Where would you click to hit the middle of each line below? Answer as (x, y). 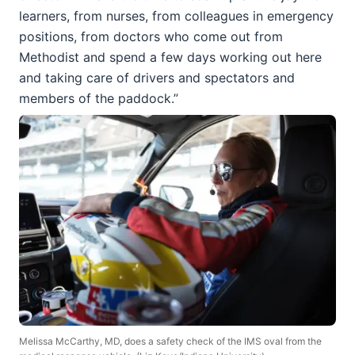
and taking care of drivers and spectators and (157, 77)
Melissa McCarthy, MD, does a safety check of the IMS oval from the (170, 342)
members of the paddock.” (99, 98)
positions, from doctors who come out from (151, 36)
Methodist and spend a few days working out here (170, 57)
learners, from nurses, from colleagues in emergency (176, 15)
